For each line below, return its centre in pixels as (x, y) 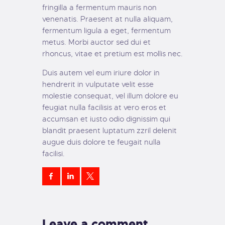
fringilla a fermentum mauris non (99, 8)
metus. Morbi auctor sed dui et (96, 42)
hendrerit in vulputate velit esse (98, 85)
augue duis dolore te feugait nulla (101, 142)
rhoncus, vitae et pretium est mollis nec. (113, 54)
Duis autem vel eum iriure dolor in (101, 73)
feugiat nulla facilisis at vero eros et (104, 108)
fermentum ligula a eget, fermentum (106, 31)
